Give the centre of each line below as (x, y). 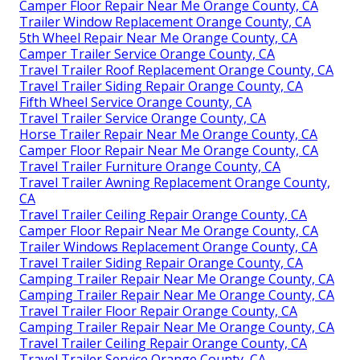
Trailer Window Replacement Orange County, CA (165, 21)
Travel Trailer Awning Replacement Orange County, (175, 182)
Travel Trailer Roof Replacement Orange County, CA (176, 70)
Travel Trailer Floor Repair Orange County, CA (158, 311)
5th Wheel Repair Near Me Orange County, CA (158, 37)
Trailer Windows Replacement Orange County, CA (168, 246)
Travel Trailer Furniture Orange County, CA (150, 166)
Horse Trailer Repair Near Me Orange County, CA (168, 134)
